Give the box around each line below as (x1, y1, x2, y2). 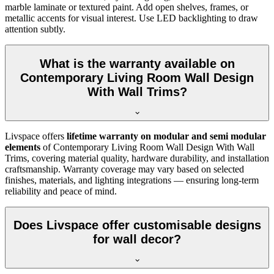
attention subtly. (5, 24, 65, 35)
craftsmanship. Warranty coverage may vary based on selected (5, 163, 244, 174)
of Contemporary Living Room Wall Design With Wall (40, 141, 254, 152)
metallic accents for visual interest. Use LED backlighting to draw (5, 13, 258, 24)
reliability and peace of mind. (5, 185, 117, 196)
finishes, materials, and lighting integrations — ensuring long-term (5, 174, 259, 185)
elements (5, 141, 40, 152)
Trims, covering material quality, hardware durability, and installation (5, 152, 269, 163)
